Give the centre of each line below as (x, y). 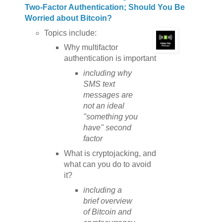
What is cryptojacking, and (110, 154)
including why (108, 73)
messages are (108, 95)
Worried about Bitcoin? (68, 18)
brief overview (108, 201)
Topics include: (71, 33)
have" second (108, 128)
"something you (111, 117)
